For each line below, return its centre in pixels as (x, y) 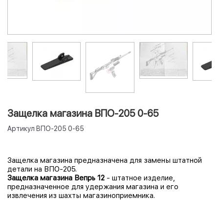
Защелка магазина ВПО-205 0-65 (83, 113)
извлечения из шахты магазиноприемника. (81, 195)
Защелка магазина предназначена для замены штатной (105, 160)
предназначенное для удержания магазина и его (93, 186)
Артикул (21, 128)
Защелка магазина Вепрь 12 (56, 178)
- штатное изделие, (140, 178)
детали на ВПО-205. (42, 169)
